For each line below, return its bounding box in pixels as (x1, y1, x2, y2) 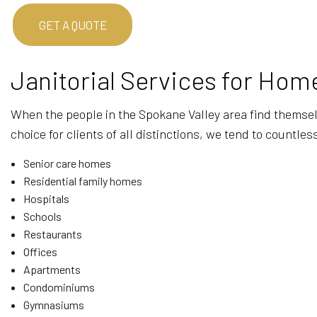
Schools (23, 209, 62, 223)
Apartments (23, 263, 81, 276)
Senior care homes (23, 156, 111, 170)
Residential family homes (23, 174, 142, 188)
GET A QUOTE (38, 18, 107, 32)
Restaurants (23, 227, 82, 241)
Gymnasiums (23, 298, 84, 311)
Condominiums (23, 280, 95, 294)
